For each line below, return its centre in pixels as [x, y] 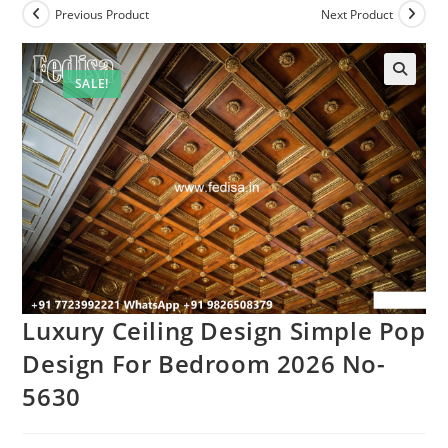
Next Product [356, 14]
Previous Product [102, 14]
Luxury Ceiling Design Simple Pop [224, 330]
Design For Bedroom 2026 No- [204, 363]
